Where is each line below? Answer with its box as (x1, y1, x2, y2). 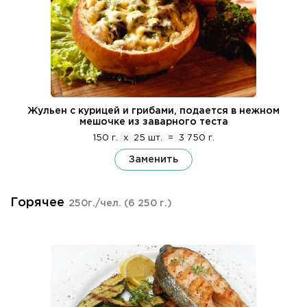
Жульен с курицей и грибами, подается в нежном (27, 106, 280, 115)
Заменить (129, 154, 178, 164)
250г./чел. (69, 199, 124, 208)
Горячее (10, 197, 64, 208)
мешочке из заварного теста (79, 117, 228, 126)
